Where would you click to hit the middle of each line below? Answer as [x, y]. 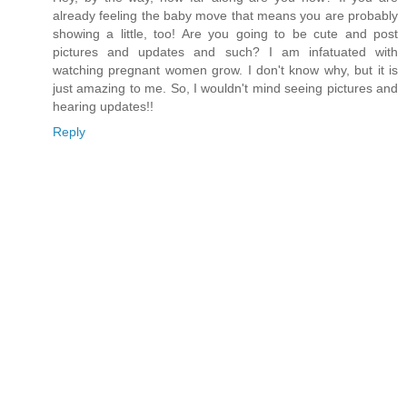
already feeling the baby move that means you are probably [225, 16]
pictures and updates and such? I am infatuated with [225, 52]
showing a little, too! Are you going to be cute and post [225, 34]
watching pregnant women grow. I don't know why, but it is [225, 70]
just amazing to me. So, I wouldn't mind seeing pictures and [225, 89]
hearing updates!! [103, 107]
